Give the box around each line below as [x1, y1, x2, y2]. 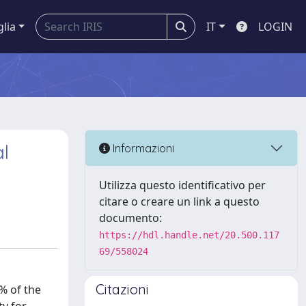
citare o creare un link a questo [99, 194, 260, 209]
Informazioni [110, 141, 174, 155]
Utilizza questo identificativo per [99, 178, 266, 193]
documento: [99, 210, 162, 225]
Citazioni [96, 281, 149, 298]
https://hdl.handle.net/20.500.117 [99, 229, 279, 240]
